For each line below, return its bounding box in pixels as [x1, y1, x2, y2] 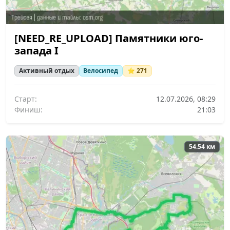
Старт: [14, 94, 37, 104]
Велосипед [83, 66, 119, 75]
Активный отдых [18, 66, 74, 75]
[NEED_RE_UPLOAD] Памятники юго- [14, 31, 203, 45]
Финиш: [14, 105, 43, 115]
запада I [14, 43, 59, 57]
